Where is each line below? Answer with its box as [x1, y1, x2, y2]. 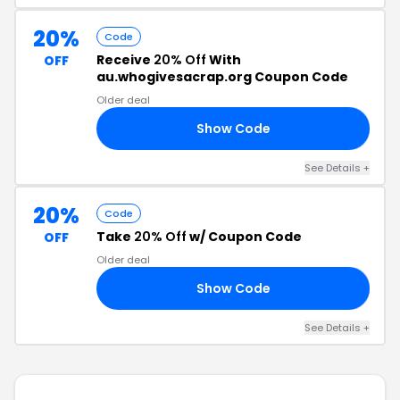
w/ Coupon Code [187, 228, 302, 246]
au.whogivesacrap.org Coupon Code [96, 68, 348, 86]
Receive [96, 51, 154, 69]
